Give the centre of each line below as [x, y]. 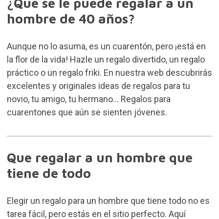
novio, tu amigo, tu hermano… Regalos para [88, 99]
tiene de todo [49, 173]
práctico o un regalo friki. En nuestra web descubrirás [109, 73]
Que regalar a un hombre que [99, 158]
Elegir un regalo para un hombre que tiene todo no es [108, 201]
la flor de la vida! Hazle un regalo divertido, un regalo [106, 60]
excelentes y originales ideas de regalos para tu [98, 86]
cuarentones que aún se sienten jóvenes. [87, 112]
